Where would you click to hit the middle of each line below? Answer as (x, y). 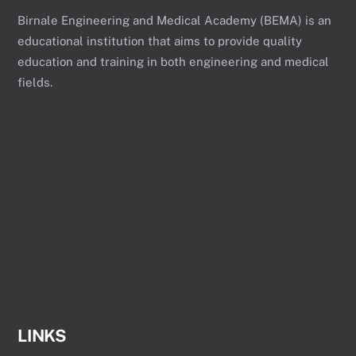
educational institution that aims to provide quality (160, 41)
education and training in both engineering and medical (174, 61)
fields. (35, 82)
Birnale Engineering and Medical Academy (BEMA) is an (175, 20)
